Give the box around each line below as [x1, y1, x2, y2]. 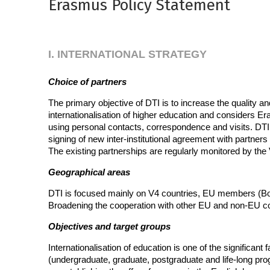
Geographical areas [48, 167, 130, 177]
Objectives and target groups [48, 221, 171, 231]
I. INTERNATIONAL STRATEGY [48, 48, 207, 60]
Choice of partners [48, 77, 127, 87]
